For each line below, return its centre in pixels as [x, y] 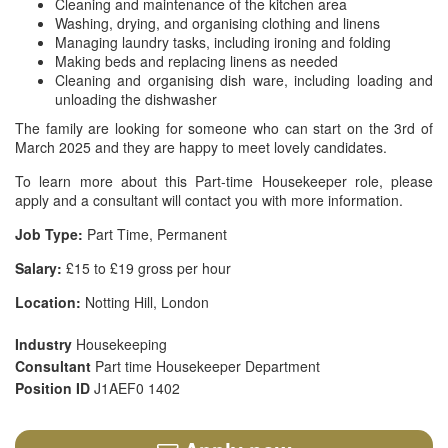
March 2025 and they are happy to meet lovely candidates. [201, 147]
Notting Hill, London [145, 302]
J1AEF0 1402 [137, 388]
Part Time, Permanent [155, 234]
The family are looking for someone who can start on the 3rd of [224, 128]
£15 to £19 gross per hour [146, 268]
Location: [48, 302]
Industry [45, 344]
